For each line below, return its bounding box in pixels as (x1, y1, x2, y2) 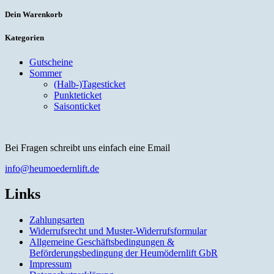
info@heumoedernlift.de (5, 163, 99, 174)
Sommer (29, 67, 62, 78)
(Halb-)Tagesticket (54, 78, 125, 89)
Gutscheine (29, 56, 73, 67)
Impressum (29, 259, 72, 270)
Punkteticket (54, 89, 102, 100)
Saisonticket (54, 100, 100, 111)
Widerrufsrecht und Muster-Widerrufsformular (29, 226, 207, 237)
